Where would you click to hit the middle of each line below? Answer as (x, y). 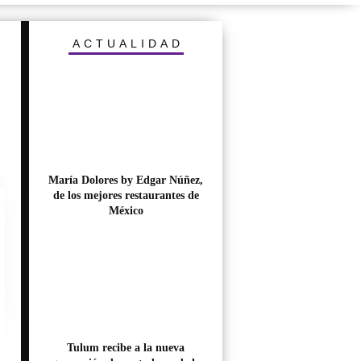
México (126, 211)
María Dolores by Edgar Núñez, (126, 180)
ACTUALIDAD (128, 44)
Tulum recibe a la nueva (126, 348)
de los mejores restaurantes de (126, 195)
